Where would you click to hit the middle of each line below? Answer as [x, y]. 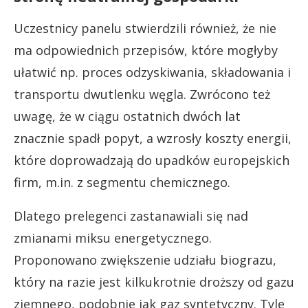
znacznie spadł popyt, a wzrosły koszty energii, [153, 138]
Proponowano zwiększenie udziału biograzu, [145, 260]
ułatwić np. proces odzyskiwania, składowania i [152, 72]
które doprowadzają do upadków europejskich [152, 160]
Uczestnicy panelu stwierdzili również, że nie [145, 28]
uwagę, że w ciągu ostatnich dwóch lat [127, 116]
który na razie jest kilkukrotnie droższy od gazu [154, 282]
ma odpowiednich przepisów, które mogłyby [146, 50]
